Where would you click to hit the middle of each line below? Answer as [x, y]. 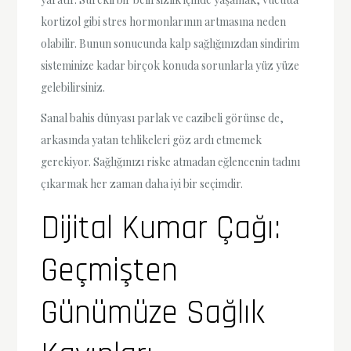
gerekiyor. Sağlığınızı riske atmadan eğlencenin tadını [171, 161]
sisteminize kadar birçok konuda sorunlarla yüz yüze [170, 65]
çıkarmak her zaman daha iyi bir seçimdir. [142, 183]
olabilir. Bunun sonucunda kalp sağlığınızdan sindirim [170, 43]
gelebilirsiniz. [73, 87]
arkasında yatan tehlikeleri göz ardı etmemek [152, 139]
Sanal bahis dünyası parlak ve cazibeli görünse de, [163, 118]
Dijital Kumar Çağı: [161, 228]
